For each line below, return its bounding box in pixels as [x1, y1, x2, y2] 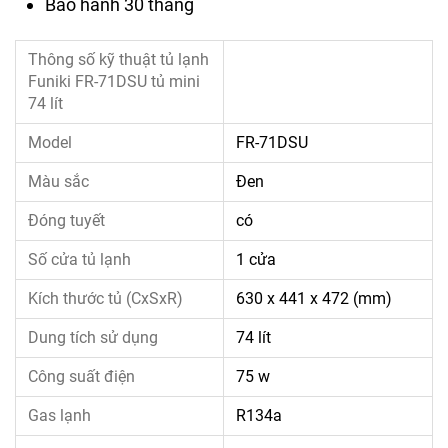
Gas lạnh [28, 405, 91, 425]
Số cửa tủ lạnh [28, 249, 131, 269]
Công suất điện [28, 366, 135, 386]
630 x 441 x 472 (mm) [236, 288, 392, 308]
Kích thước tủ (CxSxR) [28, 288, 183, 308]
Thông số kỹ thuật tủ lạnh [28, 49, 209, 69]
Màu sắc [28, 171, 89, 191]
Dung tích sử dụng [28, 327, 158, 347]
